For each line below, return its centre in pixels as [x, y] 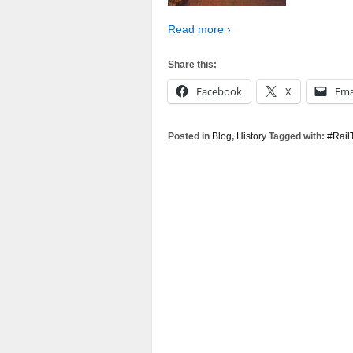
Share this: [192, 64]
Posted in [190, 136]
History [251, 136]
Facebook [219, 91]
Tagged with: [297, 136]
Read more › [199, 30]
